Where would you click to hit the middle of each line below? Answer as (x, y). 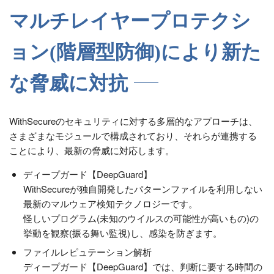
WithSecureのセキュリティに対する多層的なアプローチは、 (133, 120)
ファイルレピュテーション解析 (87, 252)
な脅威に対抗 (68, 83)
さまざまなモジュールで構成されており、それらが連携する (133, 135)
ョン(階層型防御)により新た (135, 52)
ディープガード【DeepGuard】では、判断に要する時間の (143, 266)
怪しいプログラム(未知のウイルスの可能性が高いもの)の (141, 218)
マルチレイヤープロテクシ (130, 20)
